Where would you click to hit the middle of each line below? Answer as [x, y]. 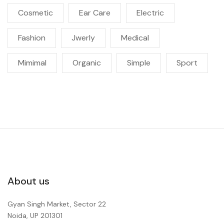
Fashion [32, 38]
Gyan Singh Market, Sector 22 [57, 204]
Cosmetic [35, 13]
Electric [150, 13]
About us [28, 181]
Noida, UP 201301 [35, 216]
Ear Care [95, 13]
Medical [135, 38]
